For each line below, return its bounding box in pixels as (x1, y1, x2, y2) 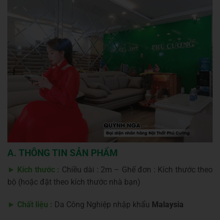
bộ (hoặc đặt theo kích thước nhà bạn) (7, 177, 140, 187)
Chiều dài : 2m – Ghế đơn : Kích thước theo (59, 165, 213, 175)
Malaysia (152, 199, 184, 209)
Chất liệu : (17, 199, 53, 209)
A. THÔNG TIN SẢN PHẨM (7, 147, 118, 159)
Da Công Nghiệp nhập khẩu (53, 199, 152, 209)
